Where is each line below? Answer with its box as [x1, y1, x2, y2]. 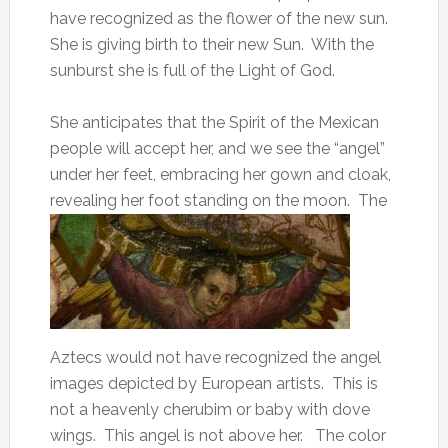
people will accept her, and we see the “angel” [49, 139, 385, 158]
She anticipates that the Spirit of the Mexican [49, 113, 379, 132]
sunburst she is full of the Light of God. [49, 61, 335, 80]
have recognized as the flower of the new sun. [49, 9, 392, 28]
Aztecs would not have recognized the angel [49, 348, 381, 367]
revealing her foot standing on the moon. [49, 191, 358, 210]
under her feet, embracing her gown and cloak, [49, 165, 391, 184]
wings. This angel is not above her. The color [49, 426, 386, 445]
